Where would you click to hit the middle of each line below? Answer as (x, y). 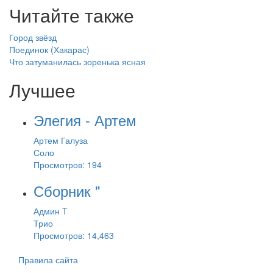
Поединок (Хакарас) (49, 49)
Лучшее (42, 90)
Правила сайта (48, 260)
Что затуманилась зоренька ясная (77, 62)
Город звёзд (33, 37)
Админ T (51, 211)
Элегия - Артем (85, 120)
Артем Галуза (61, 140)
